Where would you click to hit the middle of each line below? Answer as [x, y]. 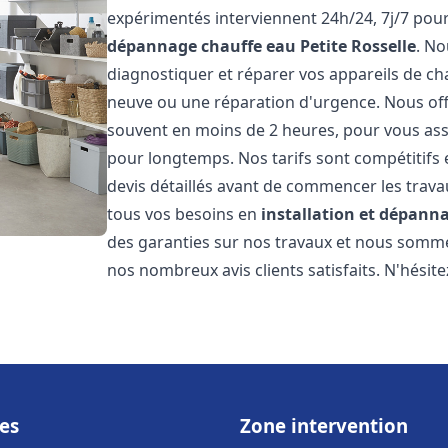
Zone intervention [324, 425]
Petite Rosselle [358, 46]
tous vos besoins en [184, 214]
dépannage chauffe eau [202, 46]
